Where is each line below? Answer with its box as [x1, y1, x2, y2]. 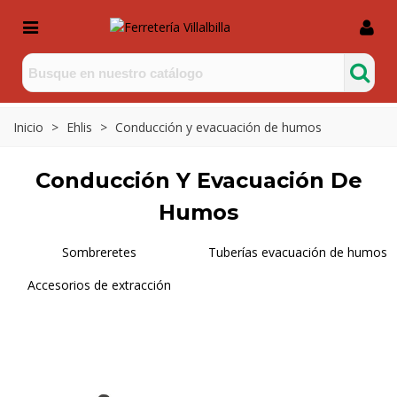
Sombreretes [62, 244, 136, 261]
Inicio [13, 119, 43, 136]
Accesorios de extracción [27, 276, 171, 293]
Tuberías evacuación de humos [208, 244, 387, 261]
